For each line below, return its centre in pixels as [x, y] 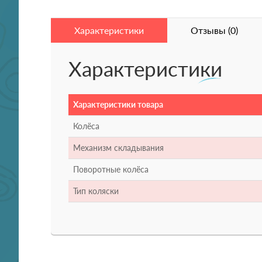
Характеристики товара [118, 105]
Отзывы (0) [214, 30]
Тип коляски [96, 191]
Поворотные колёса [111, 170]
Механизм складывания [118, 148]
